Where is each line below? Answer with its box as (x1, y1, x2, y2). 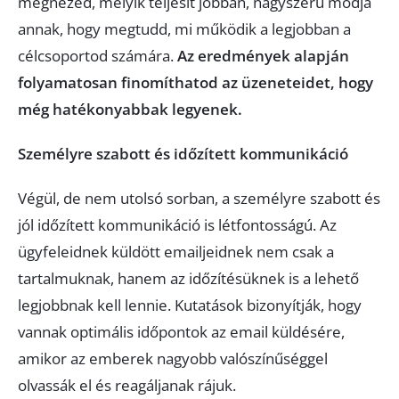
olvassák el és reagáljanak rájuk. (18, 375, 236, 395)
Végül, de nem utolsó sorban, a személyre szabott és (18, 188, 380, 208)
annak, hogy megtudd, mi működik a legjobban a (18, 19, 351, 39)
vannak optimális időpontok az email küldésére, (18, 322, 345, 342)
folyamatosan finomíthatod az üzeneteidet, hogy (18, 72, 373, 93)
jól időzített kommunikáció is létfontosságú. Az (18, 215, 337, 235)
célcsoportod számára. (18, 45, 177, 66)
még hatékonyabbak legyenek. (18, 99, 242, 119)
